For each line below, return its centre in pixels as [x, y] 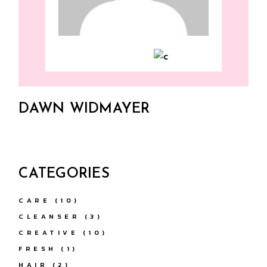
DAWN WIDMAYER [84, 109]
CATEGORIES [64, 174]
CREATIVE [49, 232]
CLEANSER [49, 216]
